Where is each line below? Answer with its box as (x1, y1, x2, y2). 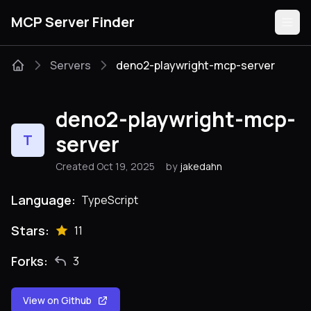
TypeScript (81, 192, 138, 208)
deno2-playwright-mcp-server (116, 58, 275, 73)
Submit (131, 239, 167, 254)
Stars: (11, 222, 49, 239)
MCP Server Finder (11, 12, 135, 31)
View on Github (23, 294, 92, 307)
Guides (11, 160, 44, 174)
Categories (11, 127, 64, 140)
